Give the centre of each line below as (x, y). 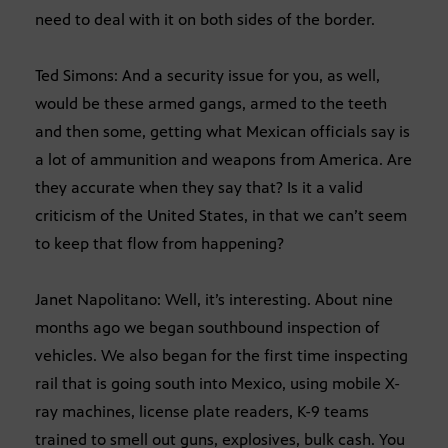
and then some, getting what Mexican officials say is (222, 131)
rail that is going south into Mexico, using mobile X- (217, 383)
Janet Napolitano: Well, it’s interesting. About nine (214, 299)
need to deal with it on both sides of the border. (205, 19)
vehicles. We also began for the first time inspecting (221, 355)
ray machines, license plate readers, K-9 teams (202, 411)
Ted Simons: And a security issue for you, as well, (207, 75)
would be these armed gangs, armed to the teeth (211, 103)
